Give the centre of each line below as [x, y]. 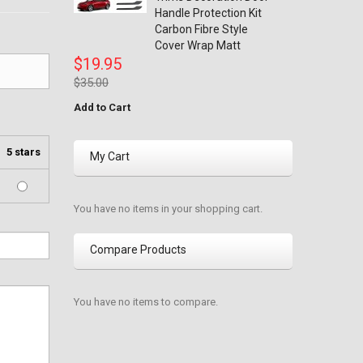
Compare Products [138, 250]
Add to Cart [102, 107]
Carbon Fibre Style [201, 29]
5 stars [23, 152]
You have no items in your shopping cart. [168, 209]
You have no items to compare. [146, 302]
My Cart [110, 156]
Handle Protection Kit [208, 13]
